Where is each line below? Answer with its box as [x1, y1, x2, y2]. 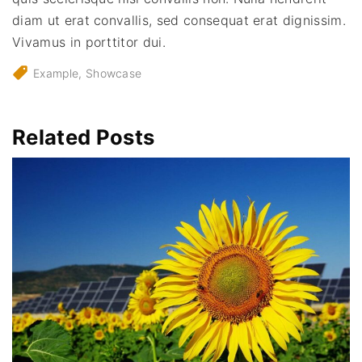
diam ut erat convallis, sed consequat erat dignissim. [12, 11, 346, 28]
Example [33, 65, 79, 80]
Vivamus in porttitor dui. [12, 33, 166, 50]
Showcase [85, 65, 142, 80]
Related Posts [12, 124, 155, 149]
